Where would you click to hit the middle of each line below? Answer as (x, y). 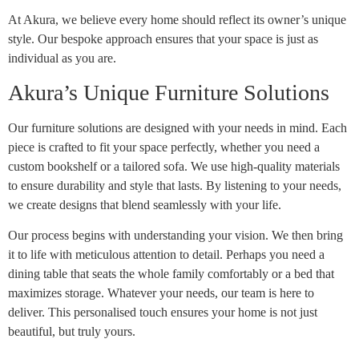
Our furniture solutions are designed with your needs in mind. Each (177, 127)
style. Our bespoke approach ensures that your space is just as (163, 38)
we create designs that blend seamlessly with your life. (145, 204)
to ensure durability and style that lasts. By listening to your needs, (175, 185)
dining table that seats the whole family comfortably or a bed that (171, 274)
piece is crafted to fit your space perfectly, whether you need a (164, 147)
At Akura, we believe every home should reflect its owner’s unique (177, 19)
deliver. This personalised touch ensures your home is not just (163, 313)
